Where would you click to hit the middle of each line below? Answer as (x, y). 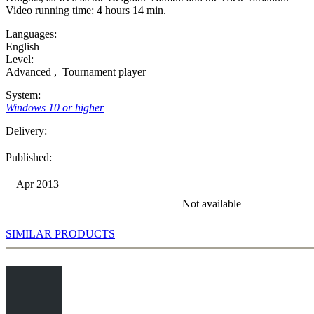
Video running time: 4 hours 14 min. (86, 11)
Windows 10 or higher (55, 108)
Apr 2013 (37, 184)
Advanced (30, 72)
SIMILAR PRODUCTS (60, 234)
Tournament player (103, 72)
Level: (20, 60)
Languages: (31, 34)
